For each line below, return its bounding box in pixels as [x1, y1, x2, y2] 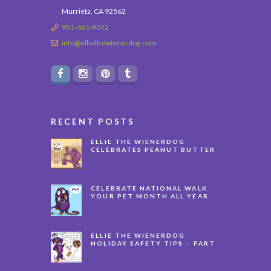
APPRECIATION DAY [91, 154, 172, 162]
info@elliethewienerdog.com [62, 38, 157, 47]
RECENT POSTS [51, 116, 135, 126]
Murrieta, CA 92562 [62, 6, 126, 16]
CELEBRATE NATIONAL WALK [91, 184, 207, 192]
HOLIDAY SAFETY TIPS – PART [91, 239, 215, 247]
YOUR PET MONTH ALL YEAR [91, 192, 209, 200]
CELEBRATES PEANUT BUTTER [91, 146, 215, 154]
